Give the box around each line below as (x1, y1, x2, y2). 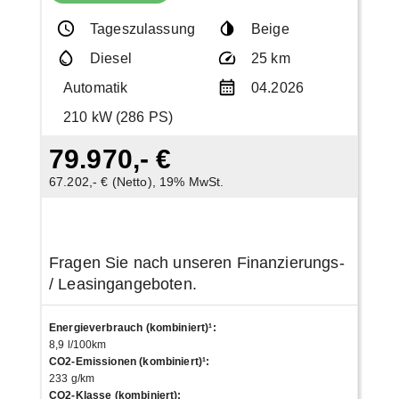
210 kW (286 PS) (62, 109, 174, 125)
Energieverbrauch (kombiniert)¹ (48, 321, 213, 334)
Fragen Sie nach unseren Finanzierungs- (48, 253, 345, 272)
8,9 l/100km (48, 338, 107, 351)
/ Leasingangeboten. (48, 274, 197, 293)
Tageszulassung (89, 20, 196, 37)
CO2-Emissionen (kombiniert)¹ (48, 354, 207, 368)
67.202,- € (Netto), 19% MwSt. (48, 175, 224, 190)
